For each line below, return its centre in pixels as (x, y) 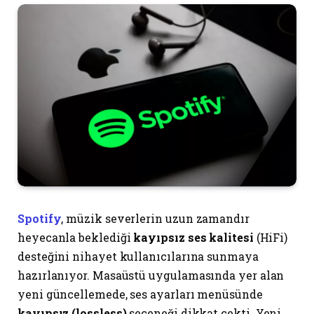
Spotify (40, 219)
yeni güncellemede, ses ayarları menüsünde (140, 294)
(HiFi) (271, 238)
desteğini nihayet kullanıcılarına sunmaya (138, 257)
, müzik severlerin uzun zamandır (155, 219)
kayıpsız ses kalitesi (193, 238)
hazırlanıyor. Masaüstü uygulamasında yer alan (151, 275)
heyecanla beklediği (76, 238)
